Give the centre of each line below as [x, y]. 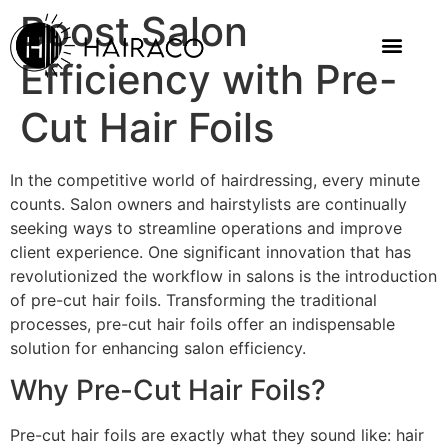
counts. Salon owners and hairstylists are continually [208, 204]
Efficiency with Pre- [209, 79]
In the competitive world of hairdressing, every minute [215, 180]
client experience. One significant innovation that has [210, 252]
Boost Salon [134, 31]
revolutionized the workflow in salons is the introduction [223, 276]
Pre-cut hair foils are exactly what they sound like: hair [217, 435]
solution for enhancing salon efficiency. [158, 348]
